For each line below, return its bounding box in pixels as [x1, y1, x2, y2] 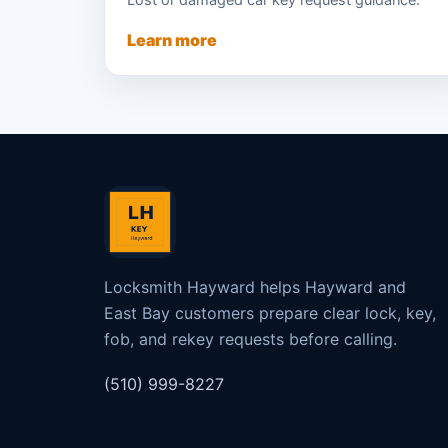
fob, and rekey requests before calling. [104, 328, 397, 349]
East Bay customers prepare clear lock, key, [104, 302, 436, 323]
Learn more [127, 29, 217, 50]
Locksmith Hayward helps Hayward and [104, 276, 406, 297]
